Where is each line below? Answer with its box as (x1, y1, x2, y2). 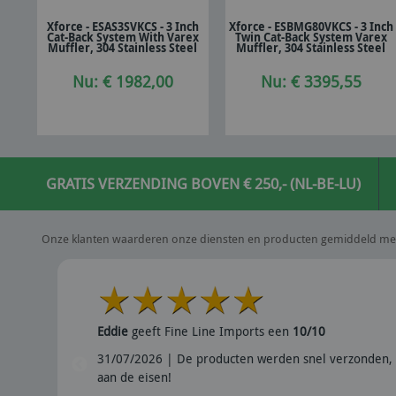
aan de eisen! (96, 369, 171, 385)
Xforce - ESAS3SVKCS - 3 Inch (46, 19, 199, 35)
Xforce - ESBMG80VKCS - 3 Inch (228, 19, 393, 35)
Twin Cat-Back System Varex (234, 29, 387, 46)
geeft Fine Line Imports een (127, 322, 293, 339)
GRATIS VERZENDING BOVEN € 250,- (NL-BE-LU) (46, 173, 361, 194)
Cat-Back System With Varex (46, 29, 199, 46)
